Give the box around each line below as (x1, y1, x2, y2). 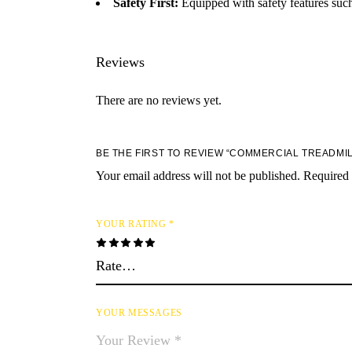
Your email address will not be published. (96, 169, 300, 182)
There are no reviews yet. (96, 93, 222, 107)
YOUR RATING (96, 218, 170, 229)
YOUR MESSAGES (96, 306, 182, 318)
